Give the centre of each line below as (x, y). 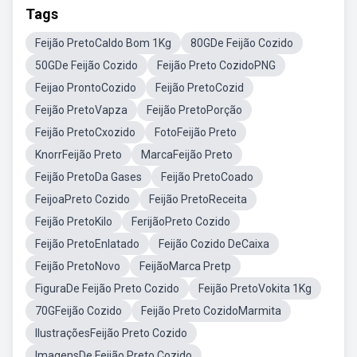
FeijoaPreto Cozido (82, 199)
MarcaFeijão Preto (187, 155)
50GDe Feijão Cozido (86, 65)
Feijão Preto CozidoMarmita (211, 311)
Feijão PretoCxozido (85, 132)
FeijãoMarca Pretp (185, 266)
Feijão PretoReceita (198, 199)
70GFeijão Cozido (78, 311)
